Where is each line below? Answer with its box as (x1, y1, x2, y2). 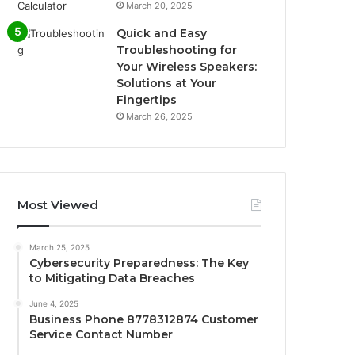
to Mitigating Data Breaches (29, 270, 196, 285)
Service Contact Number (29, 326, 174, 342)
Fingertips (116, 92, 177, 107)
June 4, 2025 (29, 298, 79, 308)
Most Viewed (17, 197, 99, 212)
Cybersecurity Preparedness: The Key (29, 255, 250, 270)
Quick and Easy (116, 25, 208, 40)
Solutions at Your (116, 75, 217, 90)
